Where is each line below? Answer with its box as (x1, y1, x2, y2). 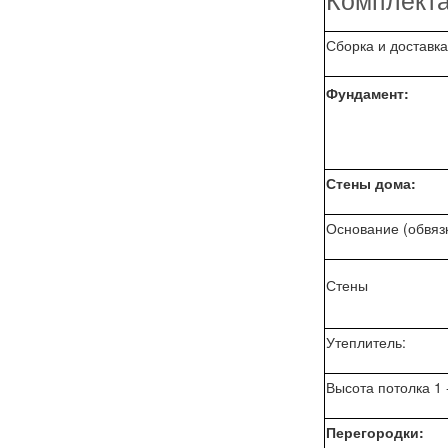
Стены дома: (326, 172, 416, 193)
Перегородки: (326, 421, 424, 442)
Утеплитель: (326, 331, 406, 352)
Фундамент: (326, 82, 409, 103)
